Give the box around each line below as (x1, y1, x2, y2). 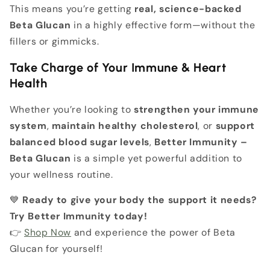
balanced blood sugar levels (9, 135, 149, 148)
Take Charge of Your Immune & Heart (9, 60, 227, 75)
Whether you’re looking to (9, 102, 134, 116)
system (9, 119, 47, 132)
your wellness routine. (9, 168, 113, 181)
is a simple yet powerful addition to (71, 151, 242, 165)
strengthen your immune (134, 102, 260, 116)
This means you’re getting (9, 2, 135, 16)
